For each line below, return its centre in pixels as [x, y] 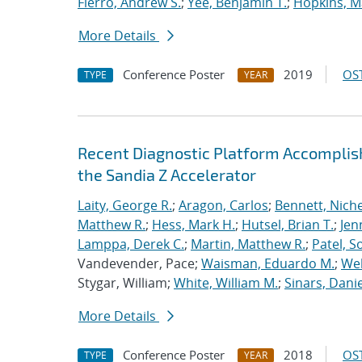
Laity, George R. [125, 205]
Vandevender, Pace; [139, 263]
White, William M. [226, 283]
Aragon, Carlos [223, 205]
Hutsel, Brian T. [288, 225]
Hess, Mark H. [194, 225]
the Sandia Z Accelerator [167, 175]
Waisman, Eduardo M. [268, 263]
